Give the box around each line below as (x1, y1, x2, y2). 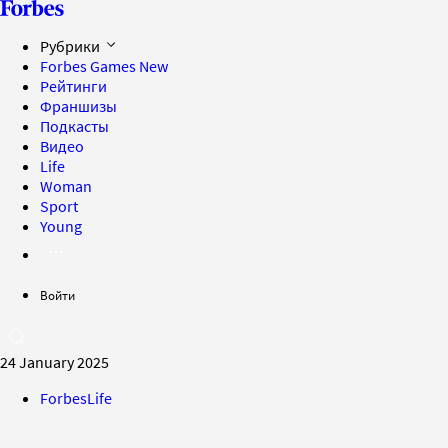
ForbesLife (40, 388, 112, 408)
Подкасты (40, 116, 109, 136)
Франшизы (40, 96, 117, 116)
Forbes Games (40, 56, 139, 76)
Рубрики (40, 36, 103, 56)
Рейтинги (40, 76, 107, 96)
